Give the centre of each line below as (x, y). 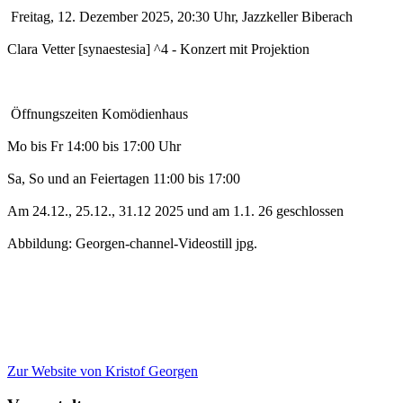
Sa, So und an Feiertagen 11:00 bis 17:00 (124, 178)
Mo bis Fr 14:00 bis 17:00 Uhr (94, 146)
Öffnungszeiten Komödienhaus (98, 113)
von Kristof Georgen (137, 371)
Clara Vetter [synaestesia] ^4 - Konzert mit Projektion (158, 49)
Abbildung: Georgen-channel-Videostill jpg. (132, 243)
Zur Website (42, 371)
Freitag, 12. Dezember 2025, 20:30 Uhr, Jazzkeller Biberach (180, 16)
